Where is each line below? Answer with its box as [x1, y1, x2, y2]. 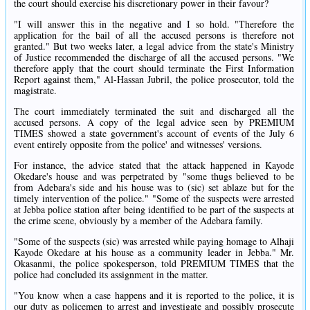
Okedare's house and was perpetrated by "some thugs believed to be [14, 169, 295, 183]
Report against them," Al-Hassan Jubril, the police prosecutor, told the [14, 72, 295, 86]
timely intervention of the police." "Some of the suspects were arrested [14, 191, 295, 205]
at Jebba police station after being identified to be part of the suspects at [14, 202, 295, 216]
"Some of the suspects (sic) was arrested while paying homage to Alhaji [14, 234, 295, 248]
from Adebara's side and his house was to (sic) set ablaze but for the [14, 180, 295, 194]
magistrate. [14, 83, 57, 97]
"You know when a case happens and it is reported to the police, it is [14, 288, 295, 302]
